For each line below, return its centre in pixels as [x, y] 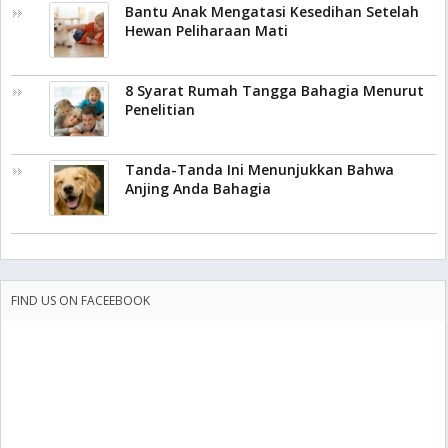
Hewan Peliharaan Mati [206, 31]
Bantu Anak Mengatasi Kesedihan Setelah [272, 12]
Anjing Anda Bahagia [198, 189]
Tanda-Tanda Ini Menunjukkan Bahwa [259, 170]
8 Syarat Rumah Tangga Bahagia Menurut [274, 91]
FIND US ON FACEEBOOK [80, 301]
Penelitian [160, 110]
